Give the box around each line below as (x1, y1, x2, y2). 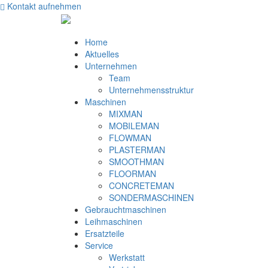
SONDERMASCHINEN (109, 191, 194, 203)
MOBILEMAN (109, 120, 159, 132)
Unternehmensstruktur (109, 84, 194, 96)
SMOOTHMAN (109, 156, 164, 167)
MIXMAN (109, 108, 142, 120)
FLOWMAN (109, 132, 151, 144)
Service (85, 239, 113, 251)
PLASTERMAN (109, 144, 165, 156)
